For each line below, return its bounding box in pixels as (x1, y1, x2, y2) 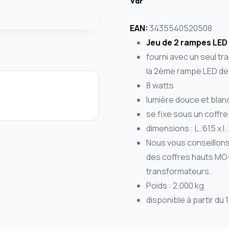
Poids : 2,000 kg (146, 180, 204, 192)
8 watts (146, 80, 174, 91)
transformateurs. (146, 166, 211, 177)
